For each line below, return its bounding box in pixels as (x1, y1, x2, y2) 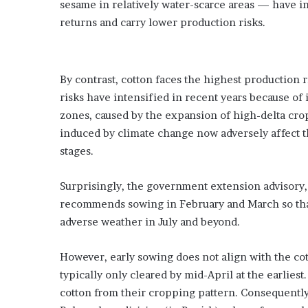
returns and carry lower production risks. (60, 15, 265, 29)
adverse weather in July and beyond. (60, 214, 240, 228)
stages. (60, 144, 93, 157)
